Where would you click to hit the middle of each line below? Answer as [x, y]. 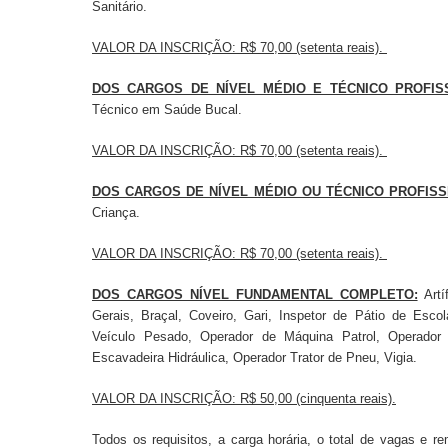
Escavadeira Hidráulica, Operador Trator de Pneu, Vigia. [254, 357]
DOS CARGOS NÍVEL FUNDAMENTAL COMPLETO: [255, 294]
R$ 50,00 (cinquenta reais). [318, 398]
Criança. [116, 212]
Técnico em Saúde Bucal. [167, 109]
